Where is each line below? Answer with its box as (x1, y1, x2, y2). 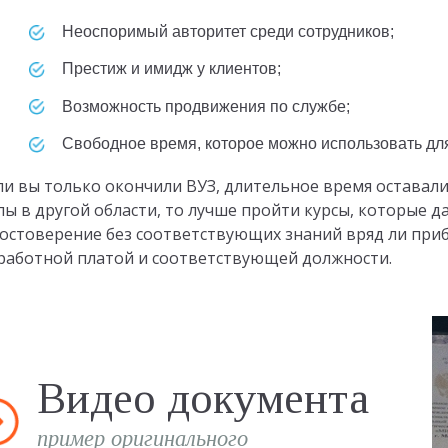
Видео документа (37, 374, 370, 424)
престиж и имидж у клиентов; (74, 60, 282, 78)
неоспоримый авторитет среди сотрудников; (74, 23, 395, 41)
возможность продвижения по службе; (73, 97, 351, 115)
